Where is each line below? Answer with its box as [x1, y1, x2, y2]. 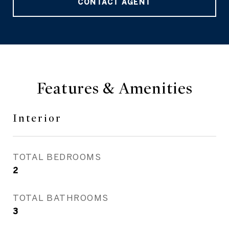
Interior [13, 112, 62, 125]
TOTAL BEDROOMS [13, 152, 101, 162]
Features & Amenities [36, 79, 193, 98]
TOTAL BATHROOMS [13, 193, 109, 202]
